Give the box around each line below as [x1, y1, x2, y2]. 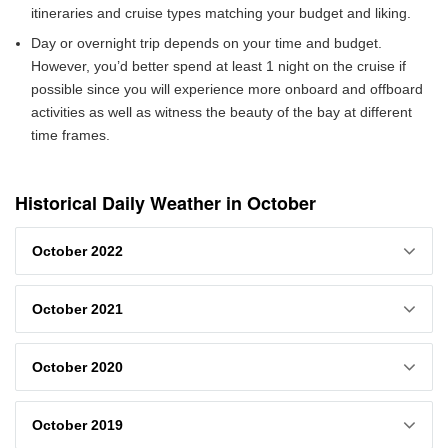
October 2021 [32, 301, 123, 318]
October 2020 [32, 359, 123, 376]
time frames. [31, 127, 110, 144]
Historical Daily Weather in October [15, 190, 316, 217]
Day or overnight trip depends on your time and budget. [31, 35, 382, 52]
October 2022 [32, 243, 123, 260]
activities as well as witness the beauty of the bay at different [31, 104, 412, 121]
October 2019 [32, 417, 123, 434]
